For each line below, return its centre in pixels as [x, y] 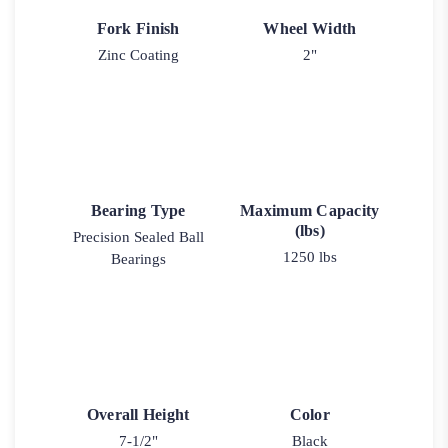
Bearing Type [138, 211]
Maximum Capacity [310, 211]
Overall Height [138, 415]
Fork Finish [138, 28]
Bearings [138, 259]
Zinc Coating [138, 54]
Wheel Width [310, 28]
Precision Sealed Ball [138, 237]
